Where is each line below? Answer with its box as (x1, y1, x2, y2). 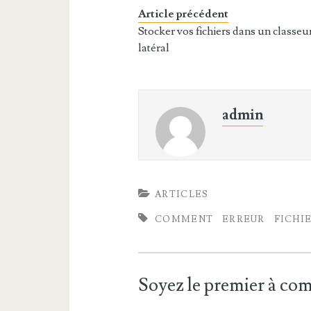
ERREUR (221, 214, 265, 225)
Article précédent (138, 7, 229, 21)
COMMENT (155, 214, 214, 225)
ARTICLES (155, 189, 209, 200)
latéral (138, 41, 170, 55)
